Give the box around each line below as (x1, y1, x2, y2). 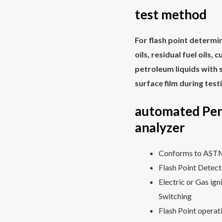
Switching (159, 191, 192, 201)
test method (135, 6, 207, 23)
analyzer (135, 119, 185, 136)
